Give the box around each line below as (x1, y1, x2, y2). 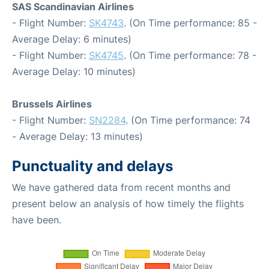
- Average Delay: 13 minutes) (12, 130, 143, 142)
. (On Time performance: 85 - (124, 16, 257, 29)
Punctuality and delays (12, 157, 173, 175)
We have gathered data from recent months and (12, 181, 231, 193)
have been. (12, 213, 61, 226)
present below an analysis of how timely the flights (12, 197, 244, 210)
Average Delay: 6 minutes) (12, 32, 131, 45)
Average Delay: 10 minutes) (12, 65, 136, 77)
